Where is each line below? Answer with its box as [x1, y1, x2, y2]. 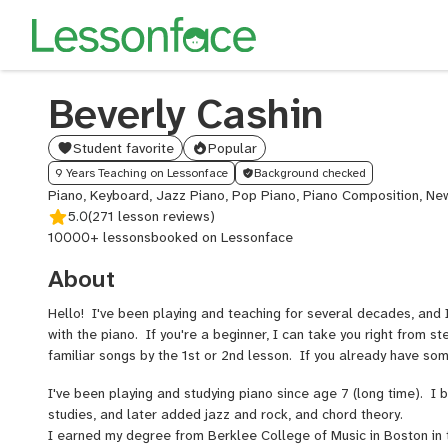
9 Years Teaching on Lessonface [55, 165, 228, 181]
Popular [208, 139, 257, 157]
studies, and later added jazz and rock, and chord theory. [48, 404, 403, 423]
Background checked [254, 165, 366, 181]
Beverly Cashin [48, 88, 324, 141]
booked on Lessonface [151, 228, 293, 246]
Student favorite [73, 139, 174, 157]
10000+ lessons [48, 228, 151, 246]
